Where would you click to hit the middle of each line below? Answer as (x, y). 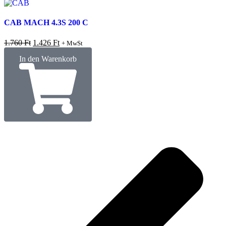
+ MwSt (72, 43)
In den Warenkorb (48, 59)
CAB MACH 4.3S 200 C (46, 23)
